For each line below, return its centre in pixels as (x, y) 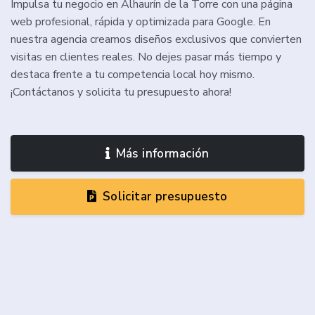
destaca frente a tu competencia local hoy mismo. (133, 75)
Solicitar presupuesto (165, 197)
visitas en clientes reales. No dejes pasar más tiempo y (146, 57)
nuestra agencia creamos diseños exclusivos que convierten (156, 40)
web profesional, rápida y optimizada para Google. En (141, 22)
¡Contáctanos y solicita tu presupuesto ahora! (121, 92)
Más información (162, 153)
